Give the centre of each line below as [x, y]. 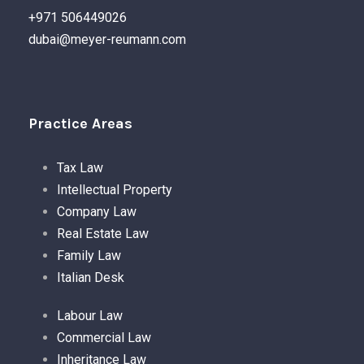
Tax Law [80, 168]
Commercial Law [104, 338]
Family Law [89, 256]
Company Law [97, 212]
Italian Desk [91, 277]
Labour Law [90, 316]
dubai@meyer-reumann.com [107, 39]
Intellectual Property [115, 190]
